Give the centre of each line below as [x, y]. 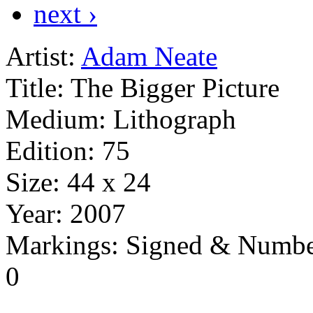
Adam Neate [149, 56]
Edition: [50, 150]
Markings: [62, 245]
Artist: [41, 56]
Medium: [56, 119]
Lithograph [175, 119]
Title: [35, 87]
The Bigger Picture [175, 87]
